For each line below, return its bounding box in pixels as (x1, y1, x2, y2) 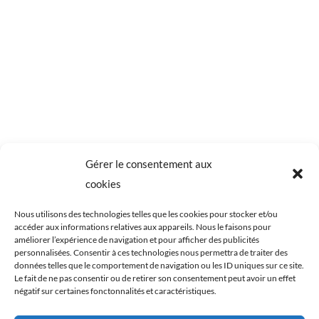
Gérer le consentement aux (85, 157, 212, 170)
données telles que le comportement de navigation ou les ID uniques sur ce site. (14, 260, 304, 271)
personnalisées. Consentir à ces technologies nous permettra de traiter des (14, 247, 288, 258)
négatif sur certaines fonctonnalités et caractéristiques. (14, 286, 216, 296)
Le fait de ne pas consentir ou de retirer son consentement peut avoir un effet (14, 273, 296, 283)
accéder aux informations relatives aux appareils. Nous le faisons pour (14, 221, 271, 232)
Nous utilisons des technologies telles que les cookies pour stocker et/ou (14, 209, 278, 219)
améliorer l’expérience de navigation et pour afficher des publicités (14, 234, 259, 245)
